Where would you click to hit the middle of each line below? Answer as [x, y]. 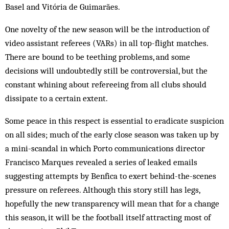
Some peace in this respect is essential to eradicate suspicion [114, 120]
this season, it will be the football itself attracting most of [108, 217]
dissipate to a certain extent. [56, 98]
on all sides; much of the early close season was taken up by [112, 134]
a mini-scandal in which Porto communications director [105, 148]
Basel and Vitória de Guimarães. [63, 6]
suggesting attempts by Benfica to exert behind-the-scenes [111, 176]
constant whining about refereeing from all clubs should [106, 84]
